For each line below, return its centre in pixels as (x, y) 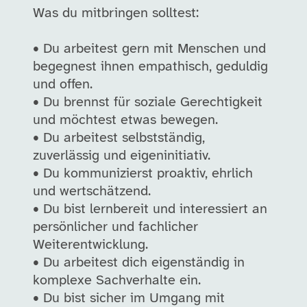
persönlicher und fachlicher (115, 227)
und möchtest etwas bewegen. (125, 120)
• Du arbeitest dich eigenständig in (139, 263)
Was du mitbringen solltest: (116, 13)
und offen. (63, 85)
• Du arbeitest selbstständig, (119, 138)
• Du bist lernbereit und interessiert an (150, 209)
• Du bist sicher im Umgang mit (129, 298)
